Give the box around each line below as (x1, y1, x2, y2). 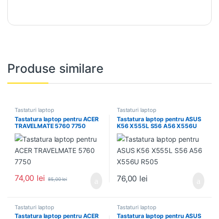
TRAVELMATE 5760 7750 (14, 122, 86, 130)
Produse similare (7, 61, 104, 76)
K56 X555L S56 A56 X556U (116, 122, 197, 130)
